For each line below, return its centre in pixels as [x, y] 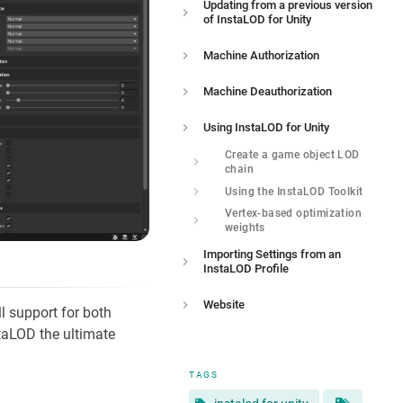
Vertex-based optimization [293, 213]
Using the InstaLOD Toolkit [294, 191]
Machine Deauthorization [268, 91]
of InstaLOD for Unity [257, 19]
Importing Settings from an [272, 254]
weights [245, 228]
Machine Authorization [261, 55]
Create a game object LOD [292, 155]
